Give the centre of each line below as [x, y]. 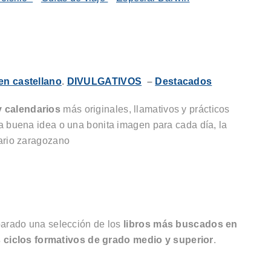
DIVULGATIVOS [104, 81]
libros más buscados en [181, 224]
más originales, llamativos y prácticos [145, 109]
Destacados [184, 81]
